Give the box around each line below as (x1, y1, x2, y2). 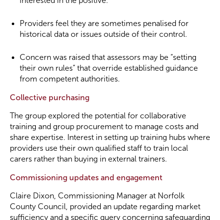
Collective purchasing (10, 93, 89, 102)
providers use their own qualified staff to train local (10, 144, 188, 152)
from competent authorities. (20, 75, 120, 83)
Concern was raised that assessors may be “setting (20, 53, 196, 61)
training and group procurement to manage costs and (10, 122, 198, 131)
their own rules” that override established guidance (20, 64, 198, 72)
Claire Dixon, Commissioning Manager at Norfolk (10, 192, 185, 200)
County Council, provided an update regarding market (10, 202, 200, 211)
